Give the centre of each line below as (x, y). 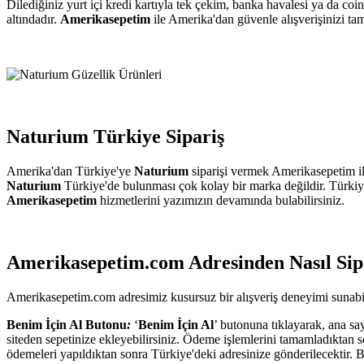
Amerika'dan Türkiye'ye (70, 171)
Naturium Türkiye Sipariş (115, 136)
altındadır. (33, 19)
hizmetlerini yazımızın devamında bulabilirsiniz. (222, 200)
